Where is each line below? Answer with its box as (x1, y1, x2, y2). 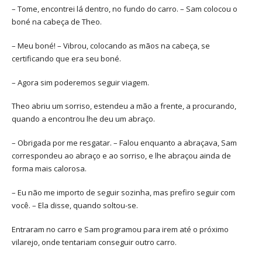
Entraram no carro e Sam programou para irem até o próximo (12, 223, 229, 235)
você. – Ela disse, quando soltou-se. (12, 199, 138, 211)
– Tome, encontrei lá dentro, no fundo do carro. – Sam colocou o (12, 4, 237, 15)
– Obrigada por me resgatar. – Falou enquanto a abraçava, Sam (12, 137, 237, 149)
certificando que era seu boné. (12, 53, 121, 64)
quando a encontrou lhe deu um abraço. (12, 113, 155, 125)
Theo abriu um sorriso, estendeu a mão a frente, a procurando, (12, 101, 236, 112)
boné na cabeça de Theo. (12, 16, 102, 27)
